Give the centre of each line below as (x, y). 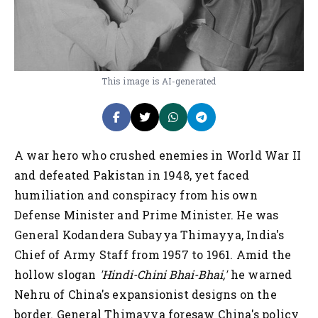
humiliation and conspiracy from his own (136, 194)
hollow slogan (57, 274)
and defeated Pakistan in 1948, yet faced (132, 175)
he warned (261, 274)
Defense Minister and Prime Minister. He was (147, 214)
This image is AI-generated (159, 81)
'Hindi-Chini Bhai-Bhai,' (165, 274)
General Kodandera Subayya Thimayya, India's (149, 234)
